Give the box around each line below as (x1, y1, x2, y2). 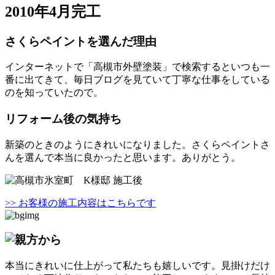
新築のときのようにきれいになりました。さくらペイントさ (5, 139, 270, 150)
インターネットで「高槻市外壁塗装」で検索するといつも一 (5, 61, 270, 72)
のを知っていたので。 (5, 87, 103, 98)
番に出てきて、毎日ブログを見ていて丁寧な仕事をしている (5, 74, 270, 85)
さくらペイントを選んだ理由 (5, 34, 157, 48)
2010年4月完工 (5, 3, 101, 20)
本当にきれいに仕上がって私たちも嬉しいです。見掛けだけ (5, 260, 270, 271)
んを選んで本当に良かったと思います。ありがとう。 (5, 152, 241, 163)
